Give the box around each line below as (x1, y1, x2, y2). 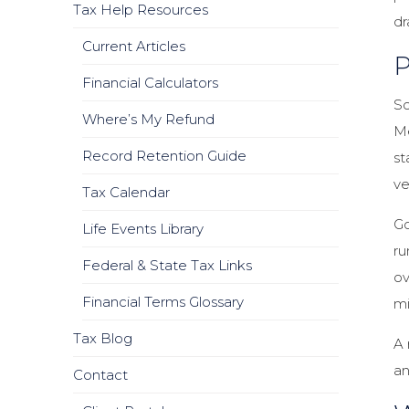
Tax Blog (73, 330, 132, 347)
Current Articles (82, 37, 185, 55)
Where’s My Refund (82, 110, 215, 128)
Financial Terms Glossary (82, 293, 244, 310)
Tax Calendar (82, 184, 170, 201)
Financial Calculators (82, 74, 218, 91)
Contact (73, 366, 128, 383)
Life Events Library (82, 220, 204, 237)
